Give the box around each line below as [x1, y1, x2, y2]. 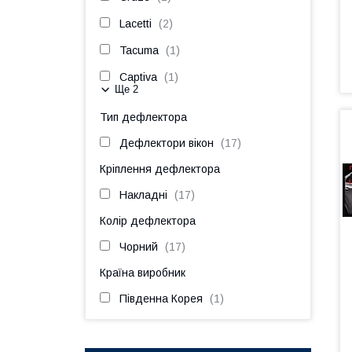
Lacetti [119, 17, 152, 30]
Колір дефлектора [100, 214, 196, 227]
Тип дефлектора [100, 111, 187, 123]
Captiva [119, 71, 157, 83]
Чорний [119, 240, 158, 253]
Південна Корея [119, 292, 203, 305]
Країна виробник [100, 266, 185, 279]
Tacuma [119, 44, 159, 57]
